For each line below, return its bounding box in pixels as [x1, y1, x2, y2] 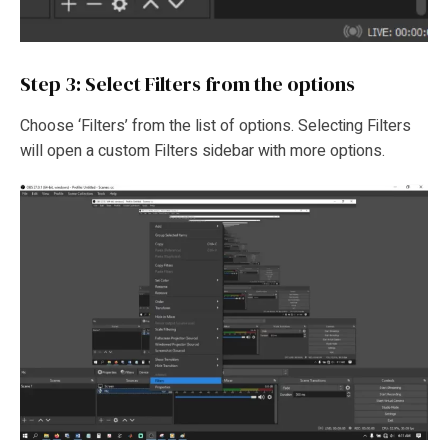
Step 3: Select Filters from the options [20, 69, 359, 98]
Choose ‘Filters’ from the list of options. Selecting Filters [20, 114, 411, 139]
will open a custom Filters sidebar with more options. [20, 139, 389, 164]
